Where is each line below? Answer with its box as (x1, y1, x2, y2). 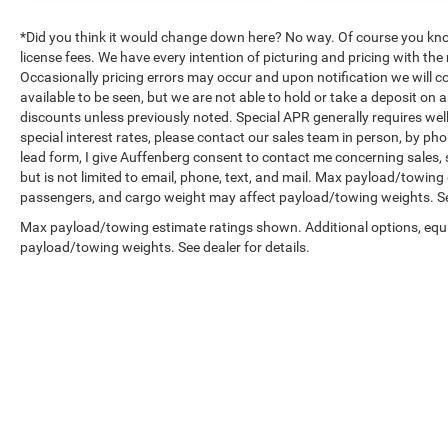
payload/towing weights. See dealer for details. (20, 238, 310, 255)
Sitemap (390, 402, 435, 416)
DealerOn (332, 402, 381, 416)
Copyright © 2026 (217, 402, 316, 416)
